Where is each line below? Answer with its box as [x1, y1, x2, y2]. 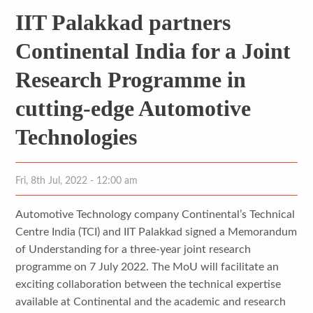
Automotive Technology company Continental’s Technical [15, 208, 296, 220]
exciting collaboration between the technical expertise [15, 278, 282, 290]
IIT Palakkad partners [15, 9, 231, 35]
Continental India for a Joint [15, 38, 291, 64]
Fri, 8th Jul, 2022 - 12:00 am [15, 175, 138, 186]
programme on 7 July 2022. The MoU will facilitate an [15, 261, 279, 272]
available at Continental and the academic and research [15, 296, 286, 307]
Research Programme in [15, 66, 247, 92]
